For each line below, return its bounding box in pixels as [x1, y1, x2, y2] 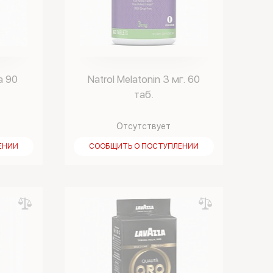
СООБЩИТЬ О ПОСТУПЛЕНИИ [88, 142, 199, 151]
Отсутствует [116, 121, 171, 131]
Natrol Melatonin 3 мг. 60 [87, 73, 200, 85]
